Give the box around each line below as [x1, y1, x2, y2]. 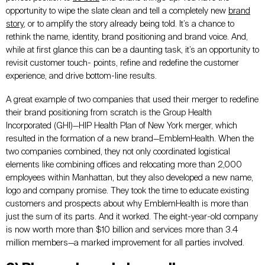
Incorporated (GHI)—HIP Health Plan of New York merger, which [6, 121, 237, 131]
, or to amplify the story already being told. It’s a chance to [24, 20, 234, 29]
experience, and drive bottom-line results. [6, 72, 157, 81]
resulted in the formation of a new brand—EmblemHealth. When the [6, 134, 254, 144]
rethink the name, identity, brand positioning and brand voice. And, [6, 33, 248, 42]
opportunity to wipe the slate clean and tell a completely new [6, 7, 228, 16]
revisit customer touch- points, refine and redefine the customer [6, 59, 239, 68]
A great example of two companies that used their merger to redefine [6, 95, 258, 105]
